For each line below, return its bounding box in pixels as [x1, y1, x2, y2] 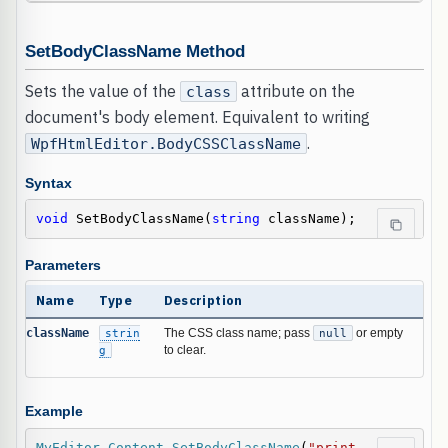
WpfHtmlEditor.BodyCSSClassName [30, 135, 301, 153]
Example [24, 404, 83, 420]
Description [163, 291, 243, 309]
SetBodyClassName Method [24, 41, 245, 61]
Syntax [24, 175, 72, 191]
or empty [352, 326, 403, 339]
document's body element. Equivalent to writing [24, 107, 370, 128]
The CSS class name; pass [163, 326, 313, 339]
